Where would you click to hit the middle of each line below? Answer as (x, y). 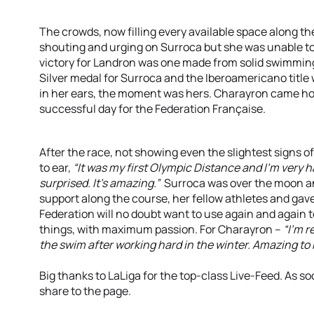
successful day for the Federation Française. (152, 109)
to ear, (56, 168)
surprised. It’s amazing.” (100, 183)
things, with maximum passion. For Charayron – (161, 229)
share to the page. (85, 291)
